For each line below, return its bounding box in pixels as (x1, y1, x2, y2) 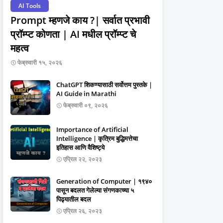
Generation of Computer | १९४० (56, 177, 152, 186)
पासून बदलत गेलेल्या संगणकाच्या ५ (56, 186, 134, 195)
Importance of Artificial (56, 125, 128, 134)
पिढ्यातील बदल (56, 195, 91, 204)
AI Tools (18, 1, 41, 10)
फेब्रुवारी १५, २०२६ (17, 58, 62, 67)
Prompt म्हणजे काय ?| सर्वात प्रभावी (10, 13, 150, 27)
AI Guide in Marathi (56, 89, 116, 98)
